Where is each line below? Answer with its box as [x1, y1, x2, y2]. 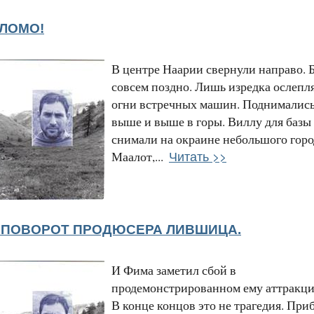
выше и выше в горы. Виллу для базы [111, 112, 311, 130]
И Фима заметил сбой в [111, 261, 236, 278]
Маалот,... [111, 147, 163, 165]
